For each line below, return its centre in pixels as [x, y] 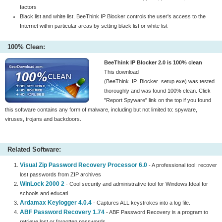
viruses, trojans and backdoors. [43, 119]
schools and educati [44, 193]
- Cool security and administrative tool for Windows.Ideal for [136, 184]
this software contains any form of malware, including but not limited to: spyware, [101, 110]
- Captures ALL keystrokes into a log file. [141, 203]
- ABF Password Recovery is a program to [156, 212]
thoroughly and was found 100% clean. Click [157, 91]
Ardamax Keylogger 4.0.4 [56, 203]
